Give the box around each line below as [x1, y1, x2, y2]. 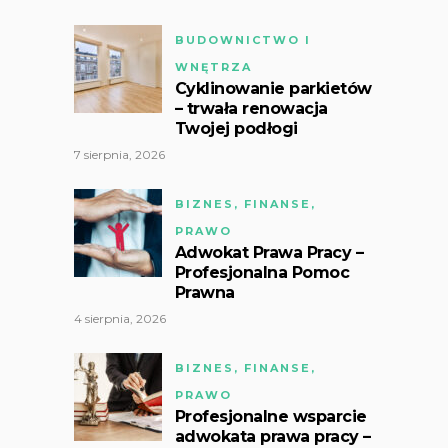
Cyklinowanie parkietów [174, 78, 372, 98]
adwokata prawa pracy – [174, 426, 371, 446]
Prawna [174, 282, 235, 302]
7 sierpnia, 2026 [73, 146, 165, 162]
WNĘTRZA [174, 59, 252, 74]
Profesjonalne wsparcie [174, 406, 367, 426]
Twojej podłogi [174, 118, 298, 138]
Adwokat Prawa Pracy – [174, 242, 364, 262]
